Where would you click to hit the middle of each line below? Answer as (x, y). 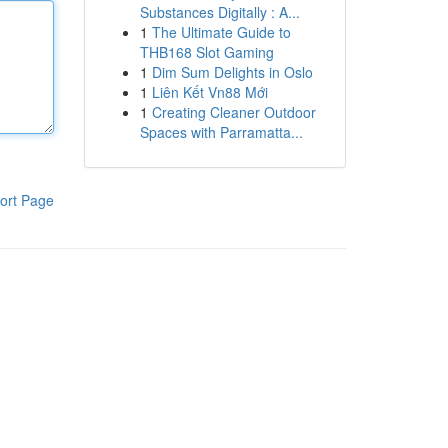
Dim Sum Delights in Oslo (232, 72)
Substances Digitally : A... (219, 12)
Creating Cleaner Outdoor (233, 112)
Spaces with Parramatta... (221, 132)
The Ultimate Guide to (221, 32)
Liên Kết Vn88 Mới (209, 92)
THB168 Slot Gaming (206, 52)
